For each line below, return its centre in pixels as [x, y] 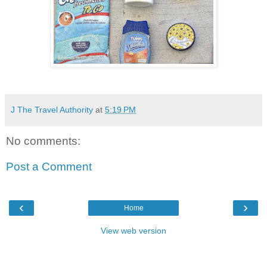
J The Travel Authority [52, 109]
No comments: [43, 141]
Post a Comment [49, 167]
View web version [133, 230]
